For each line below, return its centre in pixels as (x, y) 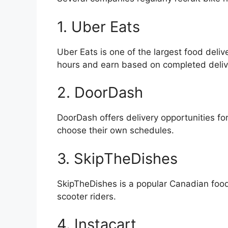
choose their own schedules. (116, 131)
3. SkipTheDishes (117, 158)
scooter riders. (87, 196)
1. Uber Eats (98, 26)
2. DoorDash (100, 93)
